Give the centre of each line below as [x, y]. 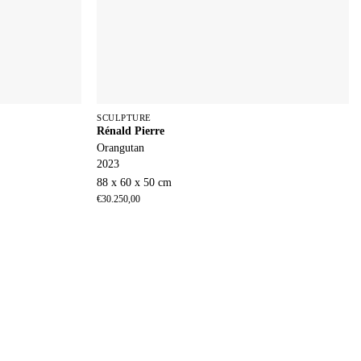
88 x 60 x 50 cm [135, 183]
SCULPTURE [124, 118]
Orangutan [121, 148]
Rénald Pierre [131, 131]
